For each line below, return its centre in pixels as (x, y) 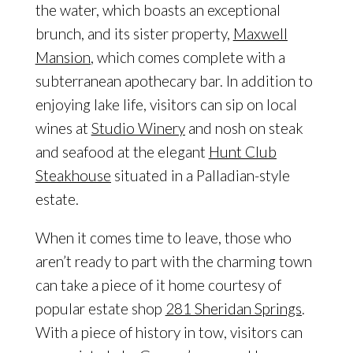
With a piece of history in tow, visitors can (169, 332)
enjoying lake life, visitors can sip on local (166, 104)
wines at (63, 128)
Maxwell (260, 33)
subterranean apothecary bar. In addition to (174, 80)
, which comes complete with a (188, 57)
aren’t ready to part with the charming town (173, 261)
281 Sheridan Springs (233, 308)
